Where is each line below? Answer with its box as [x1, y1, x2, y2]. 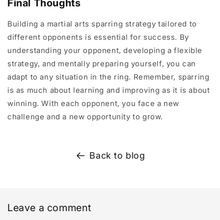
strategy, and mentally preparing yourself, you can [7, 59, 196, 69]
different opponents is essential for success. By [7, 32, 189, 42]
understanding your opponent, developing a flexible [7, 46, 203, 55]
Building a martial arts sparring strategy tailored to [7, 19, 197, 29]
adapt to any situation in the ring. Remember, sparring [7, 72, 210, 82]
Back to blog [89, 150, 145, 161]
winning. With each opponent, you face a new [7, 99, 179, 109]
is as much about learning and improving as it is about [7, 85, 210, 95]
